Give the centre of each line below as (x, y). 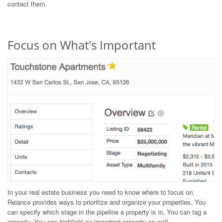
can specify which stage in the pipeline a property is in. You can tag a (107, 212)
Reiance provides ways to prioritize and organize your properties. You (107, 202)
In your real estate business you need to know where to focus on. (101, 192)
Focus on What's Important (82, 45)
